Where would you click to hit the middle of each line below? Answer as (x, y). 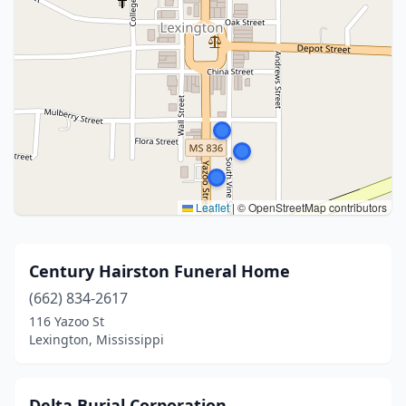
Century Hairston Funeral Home (159, 271)
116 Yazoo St (67, 321)
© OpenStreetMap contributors (311, 207)
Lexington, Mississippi (97, 339)
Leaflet (211, 207)
